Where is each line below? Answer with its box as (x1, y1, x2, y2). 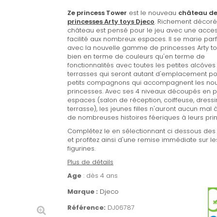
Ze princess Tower (67, 8, 127, 17)
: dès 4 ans (81, 171, 118, 180)
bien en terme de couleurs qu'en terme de (67, 52, 205, 61)
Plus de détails (67, 157, 113, 167)
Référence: (67, 203, 106, 212)
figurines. (67, 144, 95, 153)
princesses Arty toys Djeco (67, 17, 155, 26)
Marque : (67, 187, 98, 196)
